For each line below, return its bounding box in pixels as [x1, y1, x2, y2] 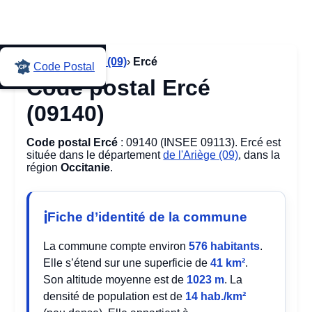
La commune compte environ [43, 240, 189, 252]
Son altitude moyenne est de [43, 274, 187, 286]
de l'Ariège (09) [163, 149, 239, 161]
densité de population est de [43, 290, 186, 302]
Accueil [26, 56, 64, 68]
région [26, 162, 61, 173]
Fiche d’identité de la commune [47, 209, 248, 224]
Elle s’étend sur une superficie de [43, 257, 211, 269]
